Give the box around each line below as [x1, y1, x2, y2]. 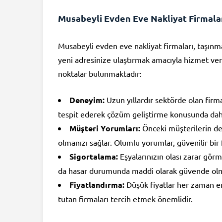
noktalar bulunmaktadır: [58, 68, 142, 79]
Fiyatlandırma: [69, 179, 124, 190]
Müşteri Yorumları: [69, 123, 140, 134]
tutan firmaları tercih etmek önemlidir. [58, 194, 193, 204]
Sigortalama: [69, 151, 118, 162]
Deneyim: [69, 95, 105, 106]
